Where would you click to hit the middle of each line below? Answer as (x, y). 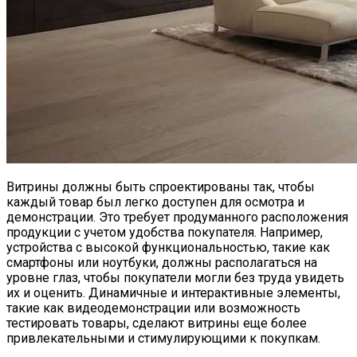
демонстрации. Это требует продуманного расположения (177, 217)
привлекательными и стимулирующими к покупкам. (163, 338)
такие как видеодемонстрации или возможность (153, 308)
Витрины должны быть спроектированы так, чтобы (161, 186)
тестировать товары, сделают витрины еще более (157, 323)
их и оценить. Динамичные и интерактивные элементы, (173, 292)
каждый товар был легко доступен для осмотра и (155, 202)
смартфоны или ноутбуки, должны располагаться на (162, 262)
